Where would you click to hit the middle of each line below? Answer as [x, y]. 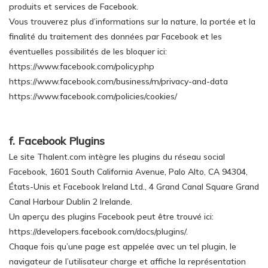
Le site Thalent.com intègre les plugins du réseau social [117, 157]
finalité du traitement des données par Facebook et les [115, 36]
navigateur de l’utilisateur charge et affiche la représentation [127, 261]
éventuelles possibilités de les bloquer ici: [88, 51]
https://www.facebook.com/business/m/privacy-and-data [118, 81]
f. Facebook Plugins [57, 141]
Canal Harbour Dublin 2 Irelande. [71, 202]
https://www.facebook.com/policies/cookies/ [93, 96]
